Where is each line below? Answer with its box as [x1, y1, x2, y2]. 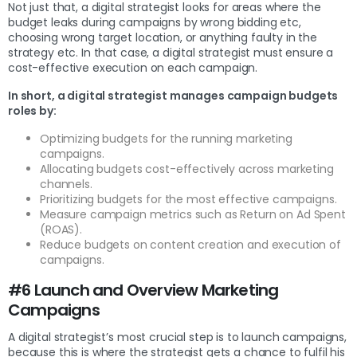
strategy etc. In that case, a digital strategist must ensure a [8, 44, 334, 61]
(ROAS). [40, 221, 83, 237]
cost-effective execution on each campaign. [8, 59, 261, 76]
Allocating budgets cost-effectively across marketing [40, 160, 334, 177]
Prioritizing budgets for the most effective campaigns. [40, 190, 337, 207]
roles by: [8, 102, 59, 119]
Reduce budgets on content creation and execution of [40, 236, 341, 253]
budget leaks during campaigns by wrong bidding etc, [8, 14, 301, 30]
